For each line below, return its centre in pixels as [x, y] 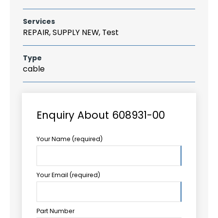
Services [39, 21]
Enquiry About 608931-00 [101, 115]
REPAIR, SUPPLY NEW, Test [71, 32]
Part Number [55, 211]
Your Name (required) [70, 139]
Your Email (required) [68, 175]
